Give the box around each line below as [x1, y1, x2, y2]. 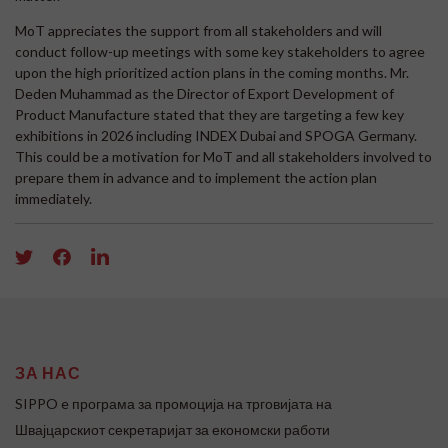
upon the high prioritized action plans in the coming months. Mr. [15, 63, 409, 81]
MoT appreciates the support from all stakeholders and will [15, 21, 382, 39]
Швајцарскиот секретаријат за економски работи [15, 420, 330, 438]
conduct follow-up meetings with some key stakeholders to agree [15, 42, 425, 60]
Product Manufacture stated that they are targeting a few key [15, 105, 404, 123]
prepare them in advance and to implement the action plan [15, 168, 377, 186]
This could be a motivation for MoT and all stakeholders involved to [15, 147, 432, 165]
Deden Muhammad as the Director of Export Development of [15, 84, 394, 102]
